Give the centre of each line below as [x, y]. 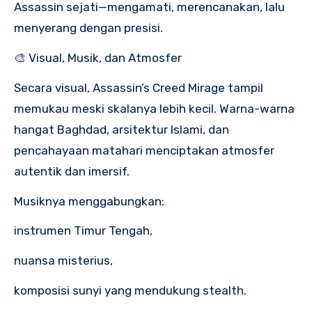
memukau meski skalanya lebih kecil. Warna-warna [154, 108]
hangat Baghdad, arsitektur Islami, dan [122, 129]
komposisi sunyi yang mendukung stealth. [130, 290]
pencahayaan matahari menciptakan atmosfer [144, 150]
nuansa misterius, [63, 261]
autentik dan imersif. [72, 171]
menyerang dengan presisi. [88, 28]
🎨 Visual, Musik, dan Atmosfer [98, 58]
